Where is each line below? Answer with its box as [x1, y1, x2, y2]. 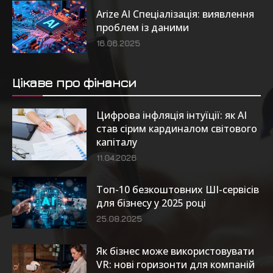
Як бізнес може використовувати [96, 244, 255, 258]
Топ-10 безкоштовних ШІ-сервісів [96, 183, 260, 197]
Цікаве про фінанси [12, 74, 136, 90]
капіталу [96, 135, 138, 149]
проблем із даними [96, 20, 190, 34]
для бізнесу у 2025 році [96, 196, 207, 210]
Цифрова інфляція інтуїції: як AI [96, 108, 247, 122]
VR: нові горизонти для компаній [96, 258, 255, 272]
